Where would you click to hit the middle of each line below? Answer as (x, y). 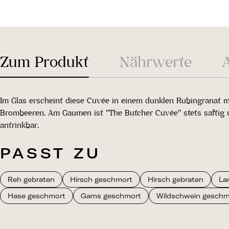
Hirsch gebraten (176, 179)
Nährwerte (156, 62)
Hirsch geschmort (101, 179)
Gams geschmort (111, 196)
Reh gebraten (31, 179)
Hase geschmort (37, 196)
